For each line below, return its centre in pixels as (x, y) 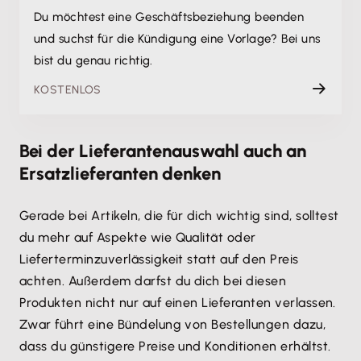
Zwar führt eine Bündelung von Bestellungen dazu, (173, 325)
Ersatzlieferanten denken (120, 174)
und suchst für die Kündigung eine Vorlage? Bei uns (177, 39)
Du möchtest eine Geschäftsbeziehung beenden (169, 17)
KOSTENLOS (68, 90)
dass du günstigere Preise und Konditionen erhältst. (175, 346)
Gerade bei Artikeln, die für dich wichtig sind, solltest (179, 216)
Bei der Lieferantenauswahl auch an (163, 151)
